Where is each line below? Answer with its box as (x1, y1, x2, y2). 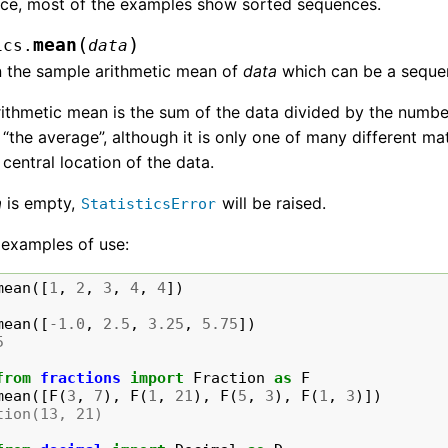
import (130, 369, 185, 388)
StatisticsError (81, 195, 217, 214)
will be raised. (217, 193, 327, 214)
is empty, (2, 193, 81, 214)
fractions (40, 369, 122, 388)
